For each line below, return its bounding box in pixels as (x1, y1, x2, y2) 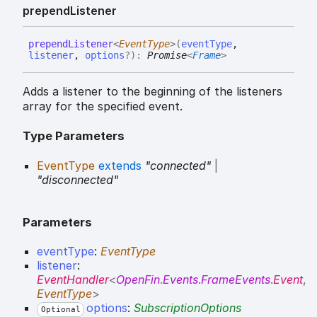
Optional (40, 304, 81, 314)
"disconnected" (37, 172, 118, 187)
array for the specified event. (23, 99, 183, 114)
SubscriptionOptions (133, 300, 241, 315)
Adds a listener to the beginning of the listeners (23, 84, 282, 99)
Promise (147, 50, 187, 62)
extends (95, 158, 145, 173)
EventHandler (37, 272, 109, 287)
